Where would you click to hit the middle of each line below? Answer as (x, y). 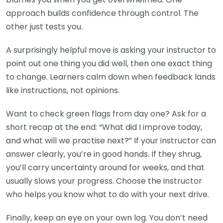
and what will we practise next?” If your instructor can (111, 141)
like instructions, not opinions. (63, 91)
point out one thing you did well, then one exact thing (109, 64)
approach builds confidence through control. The (102, 13)
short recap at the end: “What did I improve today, (104, 127)
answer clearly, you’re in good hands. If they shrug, (104, 154)
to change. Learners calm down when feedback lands (111, 77)
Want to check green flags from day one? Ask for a (106, 114)
